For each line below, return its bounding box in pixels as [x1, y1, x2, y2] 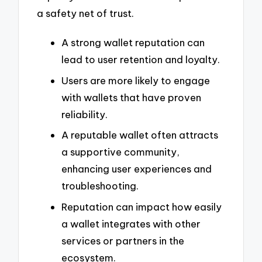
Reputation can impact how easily [61, 200, 222, 213]
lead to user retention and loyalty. [61, 53, 220, 66]
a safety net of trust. [37, 7, 135, 20]
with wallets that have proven [61, 91, 201, 104]
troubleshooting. [61, 180, 139, 192]
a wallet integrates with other [61, 217, 201, 230]
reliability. [61, 108, 108, 120]
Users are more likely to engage [61, 74, 210, 87]
